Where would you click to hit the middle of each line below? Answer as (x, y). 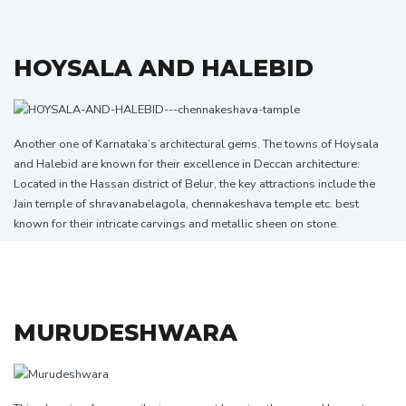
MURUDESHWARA (126, 332)
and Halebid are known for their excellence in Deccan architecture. (187, 164)
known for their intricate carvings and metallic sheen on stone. (176, 223)
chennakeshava (233, 203)
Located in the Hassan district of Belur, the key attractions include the (194, 184)
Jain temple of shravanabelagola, (102, 203)
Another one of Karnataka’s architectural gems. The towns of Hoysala (196, 144)
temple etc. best (317, 203)
